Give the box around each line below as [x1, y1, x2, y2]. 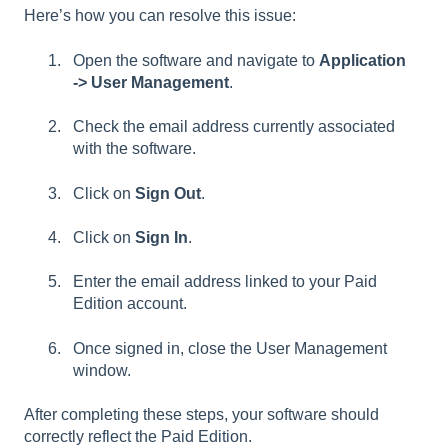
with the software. [73, 140, 196, 158]
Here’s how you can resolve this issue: [24, 7, 296, 25]
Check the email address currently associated [73, 118, 395, 136]
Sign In [135, 228, 188, 246]
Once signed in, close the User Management [73, 339, 387, 357]
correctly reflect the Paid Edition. [24, 428, 252, 446]
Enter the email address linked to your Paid [73, 273, 377, 291]
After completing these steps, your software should [24, 406, 379, 424]
